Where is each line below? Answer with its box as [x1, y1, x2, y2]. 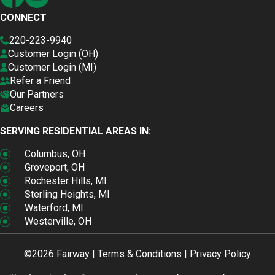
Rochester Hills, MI [25, 175, 107, 187]
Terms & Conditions [98, 248, 182, 260]
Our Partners [10, 88, 64, 101]
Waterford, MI [25, 202, 83, 214]
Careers [10, 102, 44, 114]
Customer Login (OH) [8, 48, 99, 60]
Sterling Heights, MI [25, 188, 110, 201]
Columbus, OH [25, 148, 85, 160]
